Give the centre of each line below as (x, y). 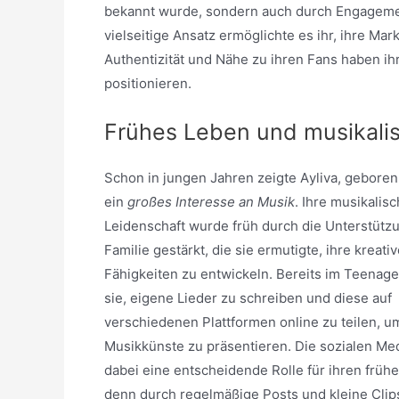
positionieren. (148, 83)
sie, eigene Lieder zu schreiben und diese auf (248, 297)
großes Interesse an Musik (211, 201)
